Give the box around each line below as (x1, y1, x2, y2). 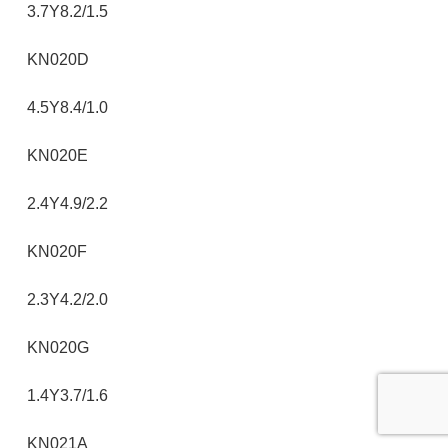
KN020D (27, 51, 89, 68)
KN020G (27, 339, 89, 356)
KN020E (27, 147, 88, 164)
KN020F (27, 243, 87, 260)
